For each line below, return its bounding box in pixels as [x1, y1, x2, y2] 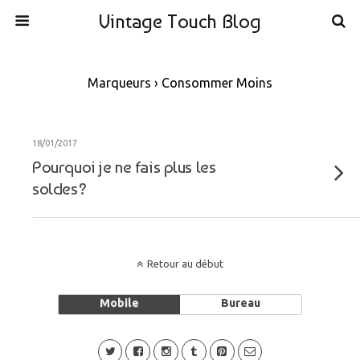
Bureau [221, 297, 261, 309]
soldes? [32, 178, 87, 198]
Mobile [99, 297, 139, 309]
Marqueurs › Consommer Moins [88, 76, 272, 90]
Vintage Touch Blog [99, 10, 261, 33]
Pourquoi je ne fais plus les [32, 157, 216, 177]
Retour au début [147, 258, 223, 269]
